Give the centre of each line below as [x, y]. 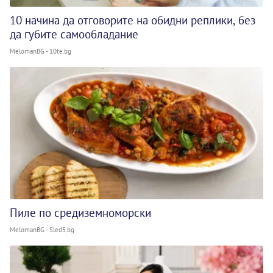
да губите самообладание [74, 34]
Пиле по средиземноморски [80, 213]
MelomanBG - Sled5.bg [42, 230]
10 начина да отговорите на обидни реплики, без [133, 20]
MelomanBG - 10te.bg [41, 51]
